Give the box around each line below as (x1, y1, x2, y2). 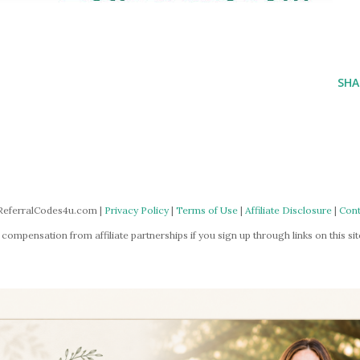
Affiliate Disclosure (244, 203, 332, 216)
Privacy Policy (104, 203, 169, 216)
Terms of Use (175, 203, 238, 216)
